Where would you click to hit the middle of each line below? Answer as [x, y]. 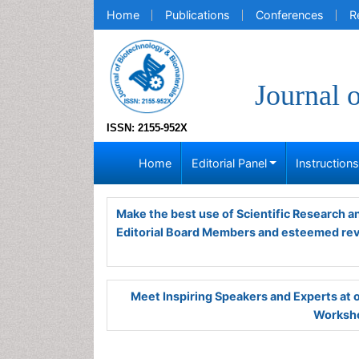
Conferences [290, 15]
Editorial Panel [229, 163]
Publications [198, 15]
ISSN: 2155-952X [147, 128]
